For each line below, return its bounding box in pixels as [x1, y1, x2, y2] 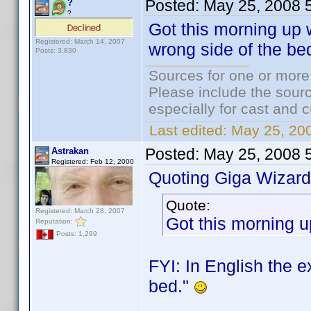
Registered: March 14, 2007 [35, 37, 125, 45]
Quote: [166, 197, 210, 213]
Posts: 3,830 [35, 47, 76, 54]
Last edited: [145, 122, 231, 138]
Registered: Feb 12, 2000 [51, 158, 134, 165]
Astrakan [51, 146, 89, 156]
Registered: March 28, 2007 [35, 207, 125, 215]
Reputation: [35, 217, 75, 225]
